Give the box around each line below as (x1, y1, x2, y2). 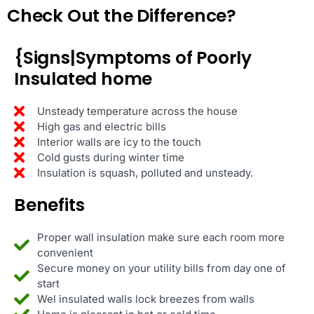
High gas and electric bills (36, 119, 166, 133)
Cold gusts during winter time (36, 150, 184, 164)
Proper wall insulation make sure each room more (36, 230, 285, 244)
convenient (36, 245, 93, 259)
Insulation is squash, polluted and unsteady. (36, 165, 253, 179)
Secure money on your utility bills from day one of (36, 261, 286, 275)
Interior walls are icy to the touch (36, 135, 201, 149)
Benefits (14, 192, 85, 217)
